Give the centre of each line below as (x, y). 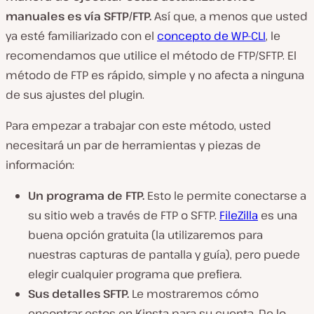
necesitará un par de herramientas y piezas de (133, 145)
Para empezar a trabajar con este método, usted (138, 125)
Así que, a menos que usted (230, 16)
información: (40, 164)
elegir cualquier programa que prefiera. (135, 274)
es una (278, 215)
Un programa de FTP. (88, 195)
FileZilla (239, 215)
